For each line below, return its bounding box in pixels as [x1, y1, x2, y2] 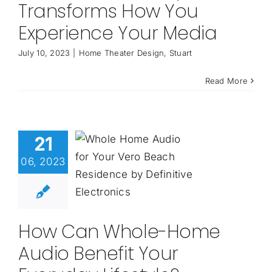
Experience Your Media [18, 21, 217, 47]
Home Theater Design [78, 48, 165, 58]
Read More [205, 76, 248, 86]
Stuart [169, 48, 192, 58]
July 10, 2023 [18, 48, 70, 58]
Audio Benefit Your [18, 241, 178, 267]
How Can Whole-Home [18, 219, 220, 245]
